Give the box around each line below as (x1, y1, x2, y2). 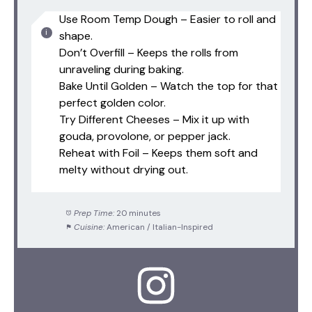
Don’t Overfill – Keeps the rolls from (59, 45, 238, 61)
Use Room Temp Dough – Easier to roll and (59, 12, 276, 27)
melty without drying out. (59, 162, 188, 178)
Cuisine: (73, 221, 104, 233)
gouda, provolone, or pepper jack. (59, 129, 231, 144)
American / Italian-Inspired (106, 221, 213, 233)
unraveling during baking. (59, 62, 184, 77)
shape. (59, 29, 93, 44)
